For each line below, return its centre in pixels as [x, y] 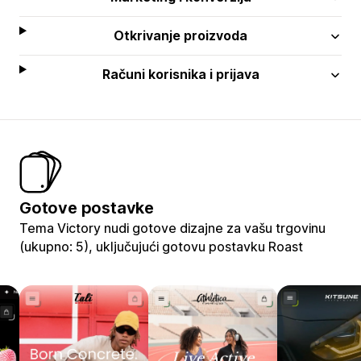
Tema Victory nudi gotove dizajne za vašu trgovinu [172, 228]
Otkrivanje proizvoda [181, 35]
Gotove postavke [87, 207]
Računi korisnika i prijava [180, 74]
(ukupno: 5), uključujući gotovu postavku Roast [161, 246]
